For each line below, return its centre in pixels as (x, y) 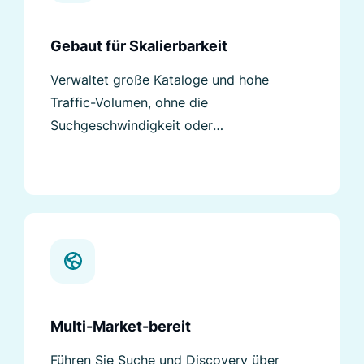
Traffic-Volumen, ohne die (130, 102)
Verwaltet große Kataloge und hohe (160, 79)
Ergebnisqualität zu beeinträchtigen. (161, 147)
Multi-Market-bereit (121, 326)
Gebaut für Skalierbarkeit (139, 45)
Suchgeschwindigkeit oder (132, 125)
